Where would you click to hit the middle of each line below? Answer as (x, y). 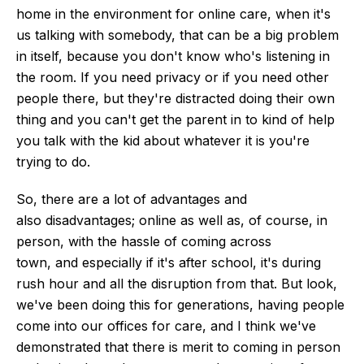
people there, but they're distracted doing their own (175, 98)
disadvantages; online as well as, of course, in (184, 220)
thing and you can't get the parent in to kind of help (175, 119)
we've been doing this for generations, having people (180, 304)
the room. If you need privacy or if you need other (173, 77)
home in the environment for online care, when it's (173, 13)
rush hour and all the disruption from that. (147, 283)
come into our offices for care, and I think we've (166, 325)
